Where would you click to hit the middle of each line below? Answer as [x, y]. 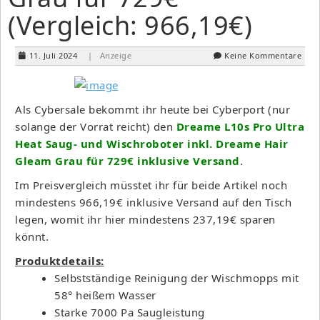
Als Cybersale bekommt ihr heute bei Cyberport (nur [152, 109]
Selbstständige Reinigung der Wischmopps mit [177, 277]
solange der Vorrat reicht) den [96, 126]
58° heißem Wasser [105, 295]
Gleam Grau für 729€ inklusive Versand [127, 160]
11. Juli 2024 [53, 55]
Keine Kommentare [263, 55]
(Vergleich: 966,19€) [130, 25]
